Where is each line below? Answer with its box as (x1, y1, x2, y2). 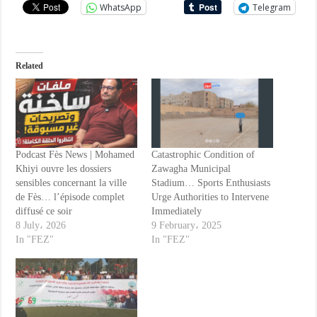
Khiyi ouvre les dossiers (16, 163, 112, 175)
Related (16, 61, 44, 71)
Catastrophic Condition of (151, 149, 255, 161)
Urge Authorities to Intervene (151, 192, 269, 203)
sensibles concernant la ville (16, 178, 127, 189)
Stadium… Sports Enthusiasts (151, 178, 270, 189)
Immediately (151, 206, 202, 217)
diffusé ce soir (16, 206, 73, 217)
